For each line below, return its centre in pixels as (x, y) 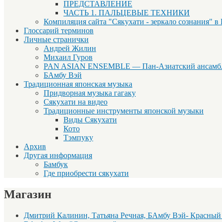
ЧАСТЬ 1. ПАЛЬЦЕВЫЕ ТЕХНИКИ (127, 13)
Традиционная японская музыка (78, 84)
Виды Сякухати (90, 120)
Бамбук (56, 165)
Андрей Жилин (70, 49)
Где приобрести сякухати (86, 173)
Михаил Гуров (68, 57)
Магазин (28, 194)
